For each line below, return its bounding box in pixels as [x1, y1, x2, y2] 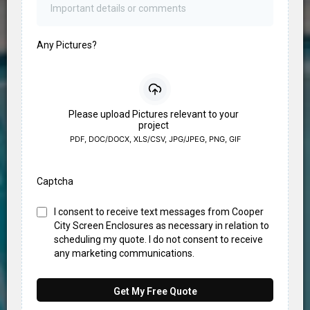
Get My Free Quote [113, 285, 197, 297]
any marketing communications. [54, 247, 194, 259]
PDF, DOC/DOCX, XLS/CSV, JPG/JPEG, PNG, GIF [69, 134, 241, 144]
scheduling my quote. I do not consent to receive [54, 233, 263, 245]
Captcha [37, 175, 73, 187]
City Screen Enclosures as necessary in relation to [54, 219, 269, 231]
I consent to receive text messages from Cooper [54, 206, 264, 217]
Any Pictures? [37, 39, 97, 51]
